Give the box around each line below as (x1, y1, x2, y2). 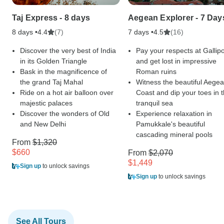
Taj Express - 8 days (12, 13, 90, 22)
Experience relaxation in (136, 109, 212, 117)
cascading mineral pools (136, 130, 212, 138)
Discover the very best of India (20, 46, 116, 54)
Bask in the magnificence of (20, 67, 107, 75)
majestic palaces (20, 98, 72, 107)
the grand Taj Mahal (20, 77, 83, 86)
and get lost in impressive (136, 56, 216, 65)
